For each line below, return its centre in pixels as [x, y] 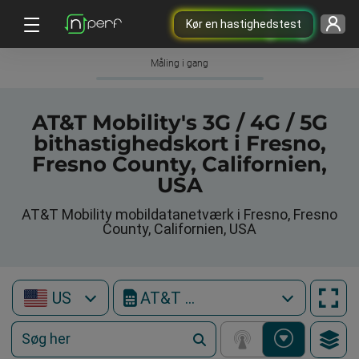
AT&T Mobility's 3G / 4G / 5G [179, 123]
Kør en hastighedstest [243, 24]
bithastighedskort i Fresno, [179, 143]
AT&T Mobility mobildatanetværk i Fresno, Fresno [179, 214]
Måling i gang [179, 63]
